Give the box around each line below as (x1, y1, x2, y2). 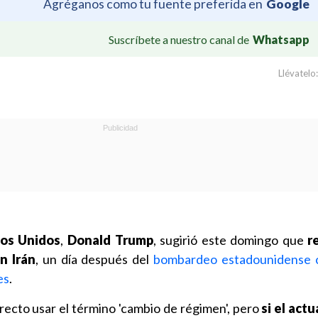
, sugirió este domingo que (153, 232, 308, 248)
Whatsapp (253, 32, 309, 46)
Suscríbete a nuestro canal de (109, 32, 249, 46)
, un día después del (35, 251, 150, 267)
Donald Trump (67, 232, 153, 248)
